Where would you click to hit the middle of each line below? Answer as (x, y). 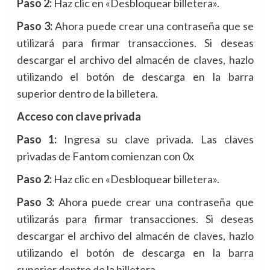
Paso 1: (37, 140)
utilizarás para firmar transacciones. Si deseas (135, 219)
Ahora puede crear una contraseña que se (153, 26)
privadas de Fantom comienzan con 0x (105, 156)
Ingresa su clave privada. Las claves (155, 140)
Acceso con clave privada (79, 117)
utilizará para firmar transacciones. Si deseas (135, 43)
